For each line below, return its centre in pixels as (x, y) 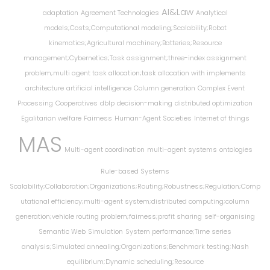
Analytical (212, 13)
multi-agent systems (182, 150)
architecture (45, 88)
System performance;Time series (178, 232)
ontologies (236, 150)
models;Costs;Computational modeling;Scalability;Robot (135, 28)
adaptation (60, 13)
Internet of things (221, 118)
